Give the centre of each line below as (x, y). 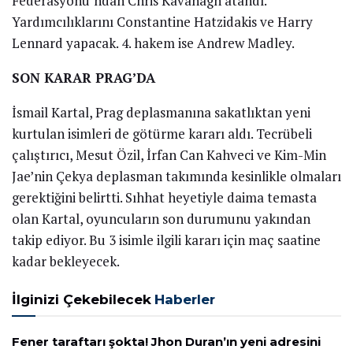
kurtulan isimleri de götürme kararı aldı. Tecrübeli (162, 134)
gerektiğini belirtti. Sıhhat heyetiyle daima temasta (164, 198)
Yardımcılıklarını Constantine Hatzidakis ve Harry (162, 22)
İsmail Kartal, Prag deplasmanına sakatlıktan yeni (161, 113)
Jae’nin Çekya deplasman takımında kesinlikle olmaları (176, 176)
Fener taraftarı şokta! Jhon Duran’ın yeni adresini (166, 342)
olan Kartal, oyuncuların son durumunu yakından (161, 219)
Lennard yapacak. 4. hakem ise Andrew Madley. (153, 43)
